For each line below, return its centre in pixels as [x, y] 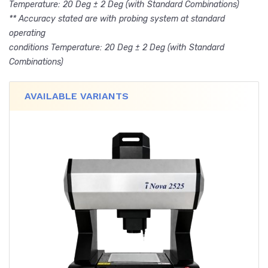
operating [27, 33]
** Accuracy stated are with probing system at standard [117, 19]
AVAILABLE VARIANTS [77, 96]
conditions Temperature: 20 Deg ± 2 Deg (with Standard [117, 48]
